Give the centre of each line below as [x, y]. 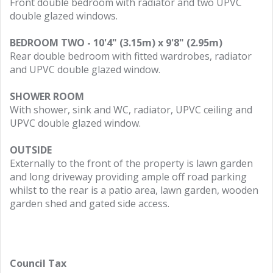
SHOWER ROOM [47, 96]
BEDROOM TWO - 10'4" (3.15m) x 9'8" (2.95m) [116, 43]
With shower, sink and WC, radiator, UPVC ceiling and [131, 110]
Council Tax [38, 263]
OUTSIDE [31, 150]
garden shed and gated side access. [90, 204]
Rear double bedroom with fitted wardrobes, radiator [131, 56]
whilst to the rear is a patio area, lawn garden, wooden [134, 190]
